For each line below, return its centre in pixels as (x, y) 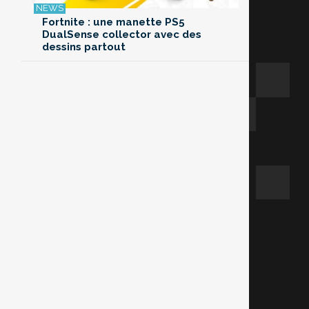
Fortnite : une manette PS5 (113, 22)
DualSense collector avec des (122, 35)
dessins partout (84, 47)
